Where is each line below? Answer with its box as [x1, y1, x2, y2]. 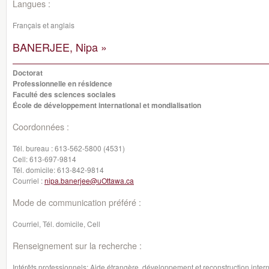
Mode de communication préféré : [13, 196, 141, 208]
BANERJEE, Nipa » [13, 39, 107, 55]
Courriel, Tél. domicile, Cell [13, 219, 100, 229]
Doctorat [13, 67, 43, 78]
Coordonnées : [13, 120, 69, 133]
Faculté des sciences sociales [13, 89, 116, 100]
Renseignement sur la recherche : [13, 239, 142, 252]
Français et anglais [13, 20, 74, 30]
